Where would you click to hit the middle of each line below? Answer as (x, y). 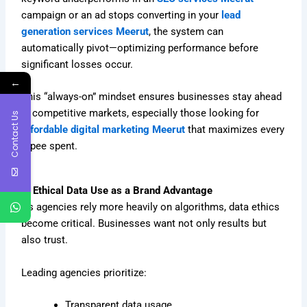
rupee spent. (50, 146)
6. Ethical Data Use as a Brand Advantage (117, 191)
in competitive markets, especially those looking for (140, 113)
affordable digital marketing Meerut (103, 129)
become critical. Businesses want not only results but (144, 224)
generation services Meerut (85, 31)
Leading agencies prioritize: (84, 272)
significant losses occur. (77, 64)
